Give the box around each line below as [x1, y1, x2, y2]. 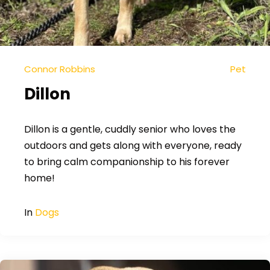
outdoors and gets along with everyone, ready [24, 139, 242, 152]
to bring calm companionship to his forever [24, 155, 230, 169]
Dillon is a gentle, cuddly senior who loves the [24, 122, 236, 136]
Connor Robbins [24, 63, 95, 75]
